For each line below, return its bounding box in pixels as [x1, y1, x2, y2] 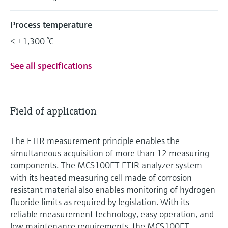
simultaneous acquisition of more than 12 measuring [10, 147, 209, 159]
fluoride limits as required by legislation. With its [10, 195, 189, 208]
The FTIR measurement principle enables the [10, 134, 180, 147]
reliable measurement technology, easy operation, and [10, 208, 214, 220]
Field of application [10, 104, 97, 118]
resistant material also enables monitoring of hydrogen [10, 183, 215, 195]
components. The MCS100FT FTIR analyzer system [10, 159, 202, 171]
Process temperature [10, 18, 92, 31]
